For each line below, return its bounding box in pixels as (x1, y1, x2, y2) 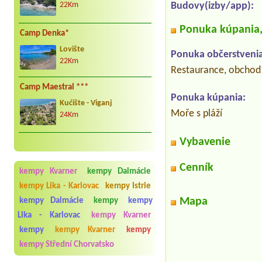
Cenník (180, 162, 214, 174)
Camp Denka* (20, 29, 69, 39)
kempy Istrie (105, 181, 151, 191)
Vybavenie (180, 136, 231, 149)
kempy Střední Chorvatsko (19, 240, 114, 249)
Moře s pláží (171, 108, 223, 120)
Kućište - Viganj (60, 99, 112, 107)
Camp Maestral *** (20, 82, 88, 92)
